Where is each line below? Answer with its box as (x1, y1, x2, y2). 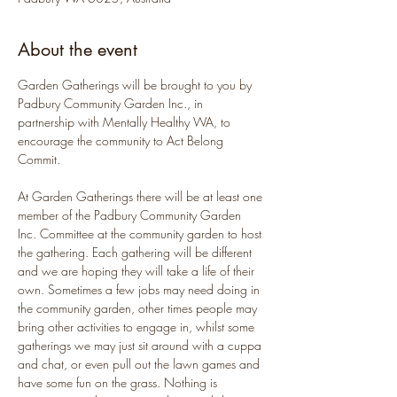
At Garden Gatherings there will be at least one (18, 188, 266, 205)
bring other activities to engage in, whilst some (18, 318, 258, 335)
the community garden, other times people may (18, 300, 261, 316)
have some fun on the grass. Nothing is (18, 374, 221, 391)
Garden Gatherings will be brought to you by (18, 76, 255, 93)
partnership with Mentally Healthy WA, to (18, 113, 234, 130)
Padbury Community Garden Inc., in (18, 95, 206, 112)
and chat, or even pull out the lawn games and (18, 355, 263, 372)
